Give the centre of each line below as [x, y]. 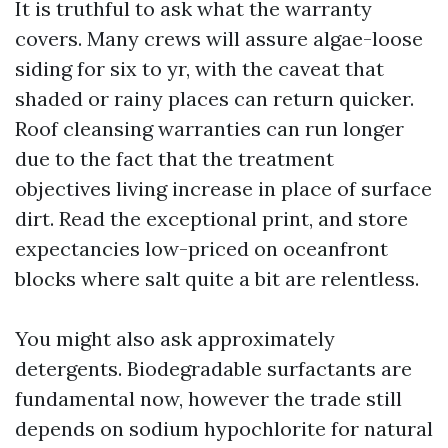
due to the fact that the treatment [174, 158]
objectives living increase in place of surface [223, 188]
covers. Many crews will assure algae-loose [219, 38]
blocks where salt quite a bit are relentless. [217, 278]
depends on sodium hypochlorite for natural [224, 428]
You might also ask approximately [175, 338]
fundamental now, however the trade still [208, 398]
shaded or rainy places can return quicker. [214, 98]
